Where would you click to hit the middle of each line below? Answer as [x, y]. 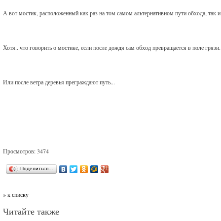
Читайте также [31, 211]
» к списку [16, 194]
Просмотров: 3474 [26, 151]
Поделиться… [37, 168]
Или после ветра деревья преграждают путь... [59, 82]
